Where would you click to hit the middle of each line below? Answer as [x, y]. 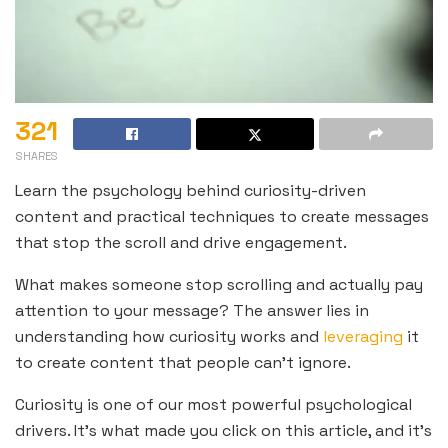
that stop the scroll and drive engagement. [181, 243]
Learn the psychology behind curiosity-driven [190, 191]
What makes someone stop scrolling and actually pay [219, 285]
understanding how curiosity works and [169, 337]
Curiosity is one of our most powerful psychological [213, 405]
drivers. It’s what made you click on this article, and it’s [223, 431]
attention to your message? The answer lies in [192, 311]
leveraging [363, 337]
